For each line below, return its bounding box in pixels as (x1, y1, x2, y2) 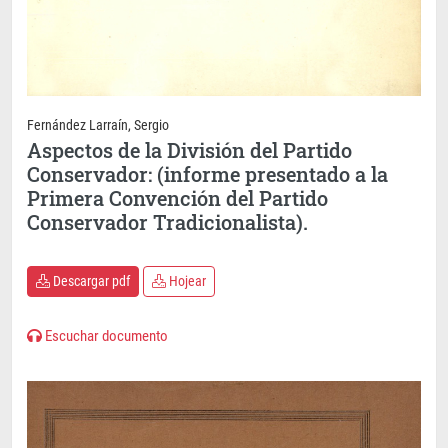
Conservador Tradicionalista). (27, 209, 308, 236)
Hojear (166, 273, 206, 290)
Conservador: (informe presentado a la (27, 161, 388, 188)
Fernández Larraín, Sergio (27, 117, 169, 134)
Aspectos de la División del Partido (27, 137, 352, 164)
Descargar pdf (50, 273, 130, 290)
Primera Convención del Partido (27, 185, 328, 212)
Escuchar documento (42, 327, 168, 346)
